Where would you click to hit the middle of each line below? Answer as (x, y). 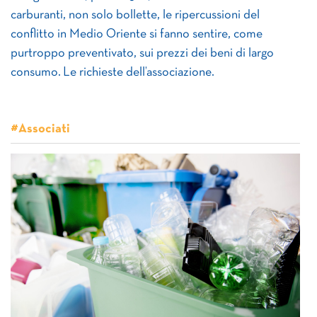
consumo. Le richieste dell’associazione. (113, 73)
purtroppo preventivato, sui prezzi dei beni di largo (142, 53)
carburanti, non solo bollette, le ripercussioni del (135, 15)
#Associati (40, 129)
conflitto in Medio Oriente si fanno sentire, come (137, 34)
